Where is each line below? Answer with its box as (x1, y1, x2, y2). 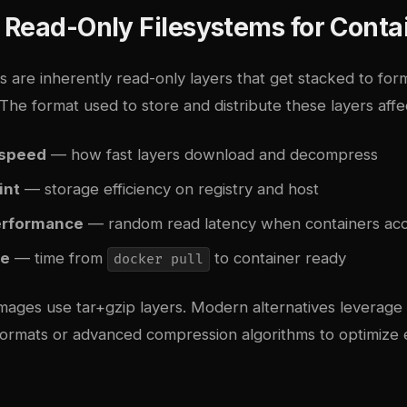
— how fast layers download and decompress (46, 144, 378, 164)
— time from (10, 248, 107, 267)
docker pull (113, 250, 203, 268)
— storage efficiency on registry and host (20, 179, 319, 198)
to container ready (209, 248, 346, 267)
